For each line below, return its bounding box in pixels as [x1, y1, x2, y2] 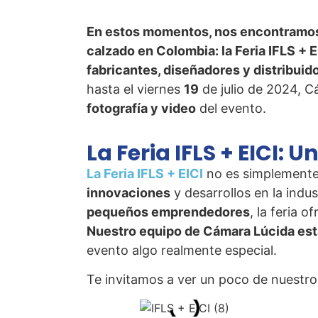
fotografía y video [87, 101, 196, 116]
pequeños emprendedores [87, 204, 250, 219]
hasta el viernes [87, 82, 184, 97]
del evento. [196, 101, 266, 116]
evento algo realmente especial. [87, 242, 277, 258]
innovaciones [87, 185, 170, 200]
